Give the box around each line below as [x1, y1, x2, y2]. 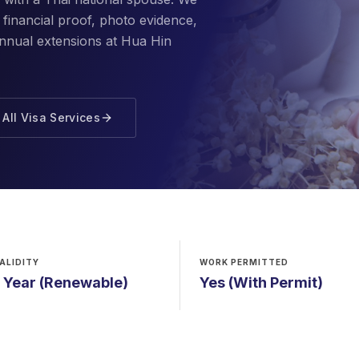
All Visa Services [2, 111, 101, 124]
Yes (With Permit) [199, 274, 323, 291]
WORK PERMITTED [199, 257, 288, 267]
